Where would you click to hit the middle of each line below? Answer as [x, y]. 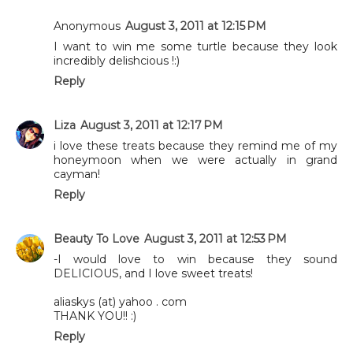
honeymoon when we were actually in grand [195, 160]
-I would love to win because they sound [195, 259]
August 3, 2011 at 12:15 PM [196, 26]
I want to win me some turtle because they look [195, 46]
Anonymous [87, 26]
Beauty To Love [97, 238]
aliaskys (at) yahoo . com [120, 301]
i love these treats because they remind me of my [195, 145]
